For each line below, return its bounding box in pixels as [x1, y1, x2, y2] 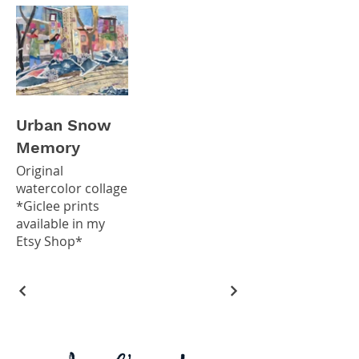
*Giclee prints [16, 196, 99, 215]
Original [16, 161, 63, 179]
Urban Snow [16, 115, 111, 135]
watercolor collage [16, 179, 127, 197]
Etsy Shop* [16, 232, 83, 250]
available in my [16, 214, 105, 232]
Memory [16, 137, 80, 157]
